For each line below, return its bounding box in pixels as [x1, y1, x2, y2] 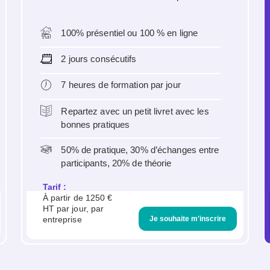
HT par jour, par [42, 204, 104, 213]
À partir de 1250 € [42, 193, 113, 202]
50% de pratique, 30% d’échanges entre [61, 144, 219, 155]
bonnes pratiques [61, 119, 130, 130]
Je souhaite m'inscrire [149, 215, 227, 224]
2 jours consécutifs [61, 53, 137, 64]
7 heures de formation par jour [61, 80, 181, 90]
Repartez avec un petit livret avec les [61, 105, 209, 116]
